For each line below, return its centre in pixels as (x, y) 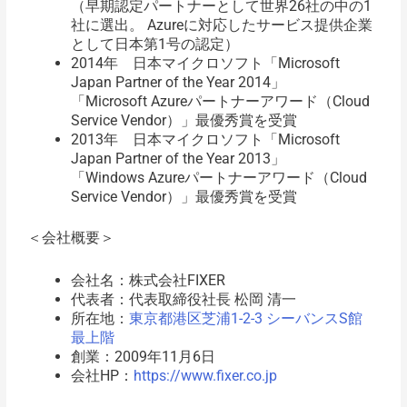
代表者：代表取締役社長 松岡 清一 (183, 299)
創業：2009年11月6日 (143, 356)
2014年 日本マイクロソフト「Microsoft (205, 64)
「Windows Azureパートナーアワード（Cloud (218, 178)
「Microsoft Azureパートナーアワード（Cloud (220, 102)
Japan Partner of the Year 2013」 (178, 159)
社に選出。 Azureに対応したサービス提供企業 (221, 25)
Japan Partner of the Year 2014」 (178, 83)
